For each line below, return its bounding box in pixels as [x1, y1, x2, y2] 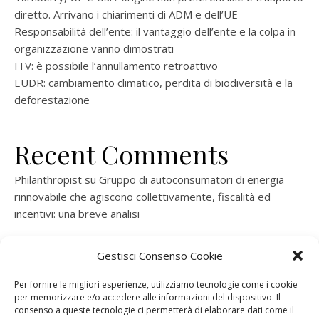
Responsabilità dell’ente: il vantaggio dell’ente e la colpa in [14, 24, 296, 38]
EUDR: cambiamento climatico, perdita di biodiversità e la [14, 75, 293, 90]
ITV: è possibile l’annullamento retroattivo [14, 58, 218, 73]
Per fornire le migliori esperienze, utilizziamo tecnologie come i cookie [14, 278, 298, 291]
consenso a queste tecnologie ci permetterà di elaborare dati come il [14, 304, 294, 316]
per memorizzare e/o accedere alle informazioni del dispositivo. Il [14, 291, 281, 303]
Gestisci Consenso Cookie [96, 249, 223, 263]
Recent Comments [14, 137, 229, 171]
